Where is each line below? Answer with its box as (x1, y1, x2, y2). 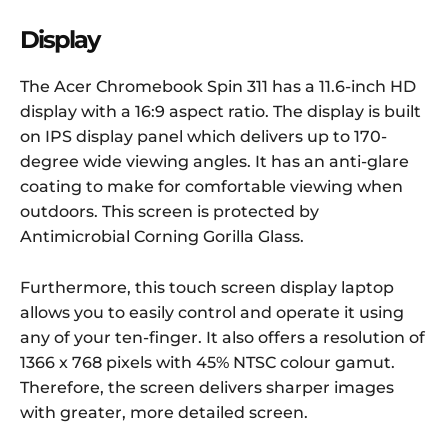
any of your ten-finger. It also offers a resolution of (20, 328, 425, 348)
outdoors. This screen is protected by (20, 202, 319, 222)
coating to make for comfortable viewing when (20, 177, 403, 197)
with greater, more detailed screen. (20, 403, 308, 423)
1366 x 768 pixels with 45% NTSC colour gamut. (20, 353, 395, 373)
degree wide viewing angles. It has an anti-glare (20, 152, 409, 172)
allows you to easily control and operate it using (20, 303, 404, 323)
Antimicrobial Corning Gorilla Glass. (20, 227, 304, 247)
